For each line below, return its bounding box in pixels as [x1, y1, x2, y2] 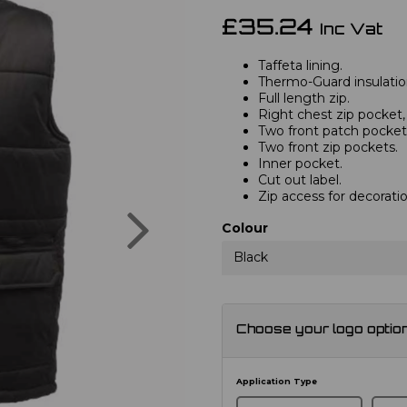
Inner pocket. [258, 154, 342, 172]
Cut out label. [258, 171, 342, 188]
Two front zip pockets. [258, 138, 398, 155]
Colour [222, 219, 268, 236]
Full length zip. [258, 89, 350, 106]
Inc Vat [320, 22, 382, 38]
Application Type [236, 375, 317, 386]
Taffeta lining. [258, 56, 342, 74]
